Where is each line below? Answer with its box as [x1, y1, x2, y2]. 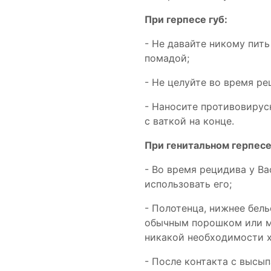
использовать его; [145, 178, 232, 190]
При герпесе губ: [145, 13, 227, 25]
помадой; [145, 52, 189, 64]
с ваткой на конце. [145, 115, 234, 127]
